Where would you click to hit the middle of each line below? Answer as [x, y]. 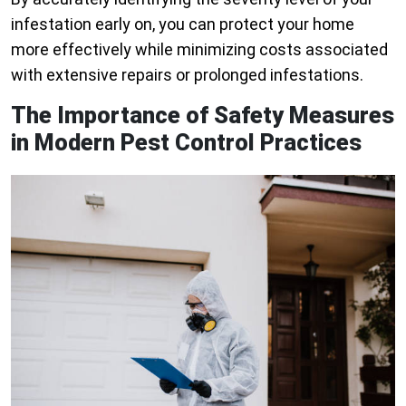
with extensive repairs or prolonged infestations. [187, 75]
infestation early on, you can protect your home [183, 24]
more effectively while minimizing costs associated [199, 50]
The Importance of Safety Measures [203, 116]
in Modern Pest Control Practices [186, 143]
